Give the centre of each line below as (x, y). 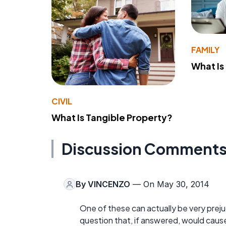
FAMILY (206, 50)
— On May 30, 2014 (170, 184)
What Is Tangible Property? (112, 118)
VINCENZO (109, 184)
